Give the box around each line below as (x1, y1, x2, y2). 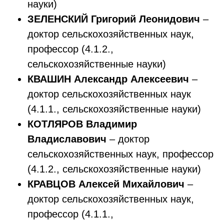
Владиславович (27, 133, 106, 144)
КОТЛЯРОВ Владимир (27, 118, 137, 129)
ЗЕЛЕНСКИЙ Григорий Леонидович (27, 13, 200, 24)
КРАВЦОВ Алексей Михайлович (27, 178, 184, 189)
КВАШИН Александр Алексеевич (27, 73, 189, 84)
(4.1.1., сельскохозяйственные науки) (27, 103, 201, 114)
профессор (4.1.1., (27, 208, 113, 219)
